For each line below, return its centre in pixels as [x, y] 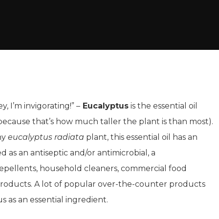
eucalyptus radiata [46, 137]
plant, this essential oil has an [141, 137]
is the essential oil [163, 106]
